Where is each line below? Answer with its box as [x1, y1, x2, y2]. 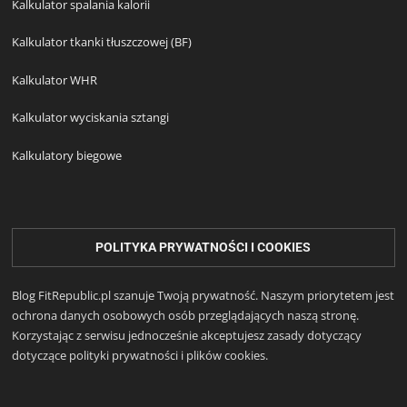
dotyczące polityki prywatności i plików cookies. [12, 347, 269, 363]
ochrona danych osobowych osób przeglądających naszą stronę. [12, 307, 360, 323]
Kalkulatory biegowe [12, 146, 123, 164]
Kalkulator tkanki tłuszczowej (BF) [12, 34, 193, 50]
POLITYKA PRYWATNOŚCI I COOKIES [95, 240, 312, 254]
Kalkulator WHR [12, 71, 98, 88]
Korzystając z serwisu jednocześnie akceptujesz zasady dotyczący [12, 327, 362, 343]
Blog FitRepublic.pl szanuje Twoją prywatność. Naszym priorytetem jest [12, 287, 395, 303]
